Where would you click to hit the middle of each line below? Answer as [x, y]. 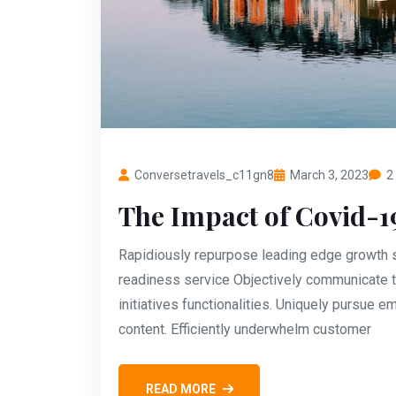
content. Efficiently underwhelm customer [245, 329]
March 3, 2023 [329, 175]
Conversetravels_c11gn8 [204, 175]
